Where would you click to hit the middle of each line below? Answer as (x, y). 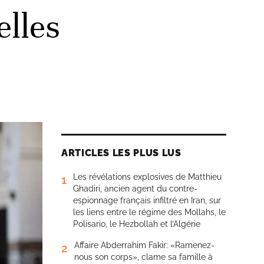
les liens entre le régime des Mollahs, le (149, 212)
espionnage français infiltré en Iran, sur (147, 200)
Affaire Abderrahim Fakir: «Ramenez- (144, 245)
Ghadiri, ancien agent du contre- (135, 189)
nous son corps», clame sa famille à (143, 257)
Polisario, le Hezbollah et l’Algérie (137, 224)
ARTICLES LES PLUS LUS (121, 153)
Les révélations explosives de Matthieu (147, 177)
